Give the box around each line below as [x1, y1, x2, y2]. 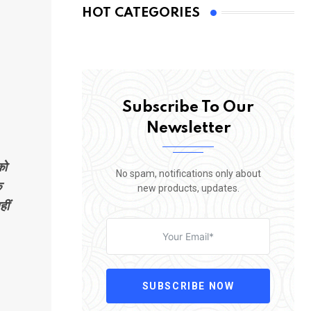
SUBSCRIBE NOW [142, 280, 235, 292]
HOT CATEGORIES [82, 6, 200, 19]
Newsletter [146, 120, 230, 136]
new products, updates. [137, 182, 239, 194]
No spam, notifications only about [115, 167, 261, 179]
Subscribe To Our [122, 99, 254, 115]
